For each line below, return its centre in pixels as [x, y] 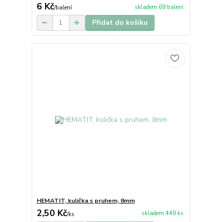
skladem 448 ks [162, 214]
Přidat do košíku [120, 23]
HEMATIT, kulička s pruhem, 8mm [85, 200]
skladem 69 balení [159, 7]
